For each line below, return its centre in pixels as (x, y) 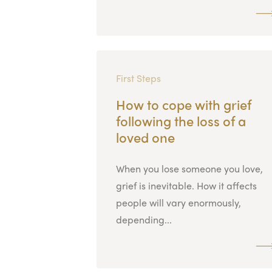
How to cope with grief (183, 104)
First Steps (138, 78)
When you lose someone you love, (189, 168)
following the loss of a (181, 121)
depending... (144, 219)
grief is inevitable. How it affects (186, 185)
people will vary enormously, (178, 202)
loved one (145, 137)
